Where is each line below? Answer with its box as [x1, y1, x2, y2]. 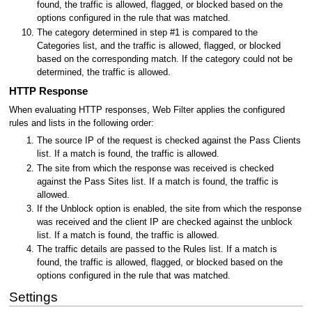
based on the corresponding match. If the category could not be [37, 54, 293, 64]
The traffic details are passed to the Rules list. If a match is [37, 244, 278, 255]
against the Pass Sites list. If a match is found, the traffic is [37, 176, 279, 187]
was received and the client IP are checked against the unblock [37, 217, 293, 227]
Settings [8, 289, 58, 304]
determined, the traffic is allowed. [37, 67, 171, 77]
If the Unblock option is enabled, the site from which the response [37, 203, 302, 214]
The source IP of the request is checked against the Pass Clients [37, 136, 302, 146]
